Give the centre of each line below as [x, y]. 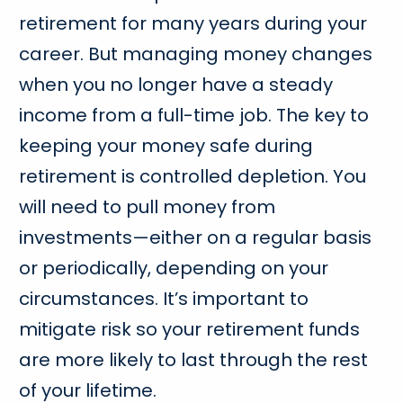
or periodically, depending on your [174, 268]
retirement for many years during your [193, 23]
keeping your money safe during [166, 145]
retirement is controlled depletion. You [193, 176]
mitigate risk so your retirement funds [190, 329]
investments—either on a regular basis [196, 237]
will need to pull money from [148, 206]
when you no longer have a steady [176, 84]
